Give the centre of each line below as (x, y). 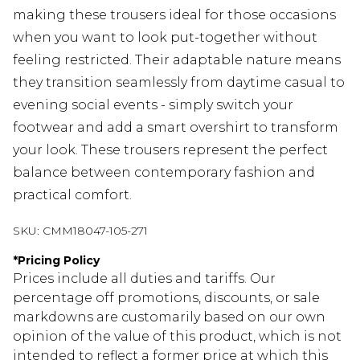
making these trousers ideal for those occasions (174, 15)
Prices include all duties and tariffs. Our (144, 279)
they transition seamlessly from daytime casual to (179, 83)
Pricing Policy (59, 261)
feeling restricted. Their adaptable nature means (177, 60)
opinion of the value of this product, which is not (177, 337)
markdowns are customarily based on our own (169, 317)
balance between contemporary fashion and (164, 173)
